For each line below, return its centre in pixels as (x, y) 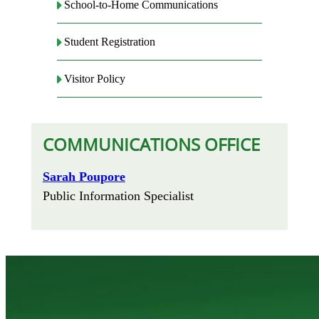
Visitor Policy (95, 79)
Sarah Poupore (84, 177)
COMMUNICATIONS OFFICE (151, 145)
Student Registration (110, 42)
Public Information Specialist (118, 196)
